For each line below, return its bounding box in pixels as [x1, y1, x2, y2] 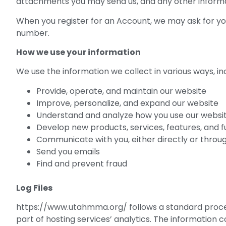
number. [16, 27, 49, 39]
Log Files [16, 182, 52, 194]
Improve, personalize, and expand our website [36, 97, 218, 109]
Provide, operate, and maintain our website [36, 85, 206, 97]
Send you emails [36, 145, 100, 157]
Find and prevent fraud [36, 157, 127, 169]
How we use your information [16, 46, 141, 58]
